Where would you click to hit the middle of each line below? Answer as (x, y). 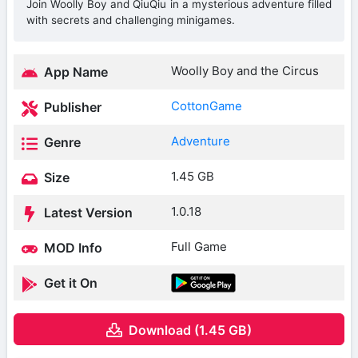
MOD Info (72, 248)
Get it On (69, 283)
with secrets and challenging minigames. (131, 20)
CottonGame (207, 106)
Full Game (199, 247)
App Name (74, 72)
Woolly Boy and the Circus (245, 71)
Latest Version (87, 213)
